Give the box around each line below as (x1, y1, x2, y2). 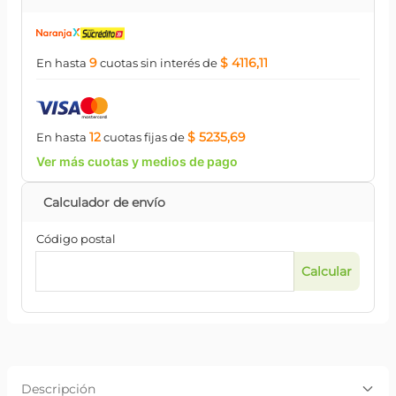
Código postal (36, 232, 116, 246)
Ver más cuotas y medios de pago (36, 154, 238, 169)
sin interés (138, 56, 200, 70)
